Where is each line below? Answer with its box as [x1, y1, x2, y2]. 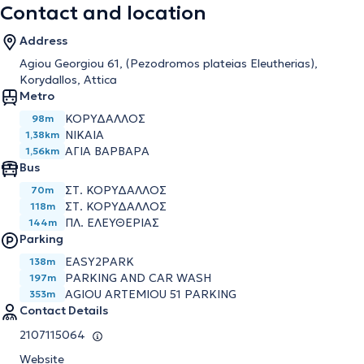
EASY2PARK [65, 254, 134, 269]
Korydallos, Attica [19, 72, 117, 87]
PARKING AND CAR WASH [65, 271, 211, 285]
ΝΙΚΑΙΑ [65, 128, 104, 142]
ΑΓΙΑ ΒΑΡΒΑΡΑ [65, 144, 149, 158]
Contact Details [19, 303, 108, 318]
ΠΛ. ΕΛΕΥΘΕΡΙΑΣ [65, 215, 159, 230]
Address [19, 33, 67, 48]
